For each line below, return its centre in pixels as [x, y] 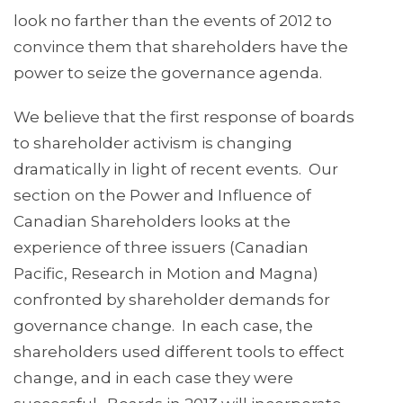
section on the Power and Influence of [162, 196]
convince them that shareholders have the [181, 47]
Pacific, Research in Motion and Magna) [166, 274]
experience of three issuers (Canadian [161, 248]
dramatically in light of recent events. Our [176, 170]
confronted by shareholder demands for [172, 300]
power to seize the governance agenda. [168, 73]
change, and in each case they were [153, 378]
